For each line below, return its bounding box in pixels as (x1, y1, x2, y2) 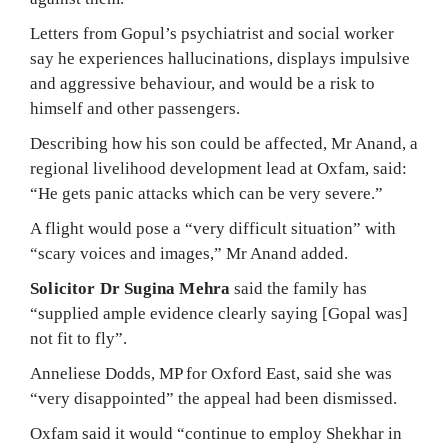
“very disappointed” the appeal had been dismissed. (30, 389, 397, 408)
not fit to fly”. (30, 329, 127, 348)
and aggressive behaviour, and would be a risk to (30, 74, 375, 93)
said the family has (230, 279, 368, 298)
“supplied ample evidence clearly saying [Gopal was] (30, 304, 408, 323)
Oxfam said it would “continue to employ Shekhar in (30, 424, 402, 443)
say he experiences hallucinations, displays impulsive (30, 49, 410, 68)
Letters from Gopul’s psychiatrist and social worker (30, 24, 394, 43)
